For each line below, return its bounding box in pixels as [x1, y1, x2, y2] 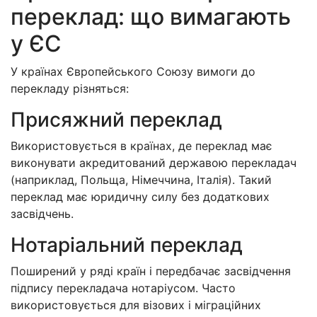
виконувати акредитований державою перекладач [11, 155, 296, 170]
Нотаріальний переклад [11, 232, 243, 257]
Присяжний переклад [11, 107, 222, 132]
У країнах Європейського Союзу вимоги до [11, 64, 255, 79]
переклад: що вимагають [11, 2, 291, 30]
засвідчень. [11, 206, 74, 221]
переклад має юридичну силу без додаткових [11, 189, 270, 204]
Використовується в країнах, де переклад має [11, 138, 272, 153]
